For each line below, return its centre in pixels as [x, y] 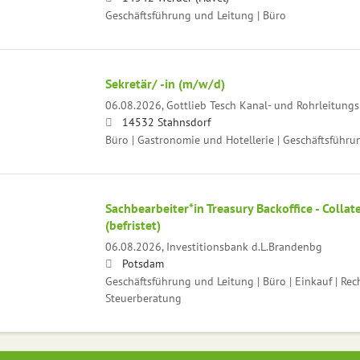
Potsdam [143, 263]
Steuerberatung [143, 297]
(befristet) [133, 225]
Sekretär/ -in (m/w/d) [165, 83]
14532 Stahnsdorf [166, 121]
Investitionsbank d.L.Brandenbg [244, 246]
